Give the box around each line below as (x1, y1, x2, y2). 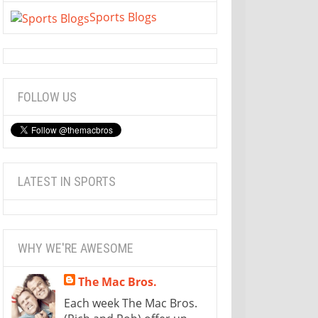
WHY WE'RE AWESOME (17, 240, 133, 256)
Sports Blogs (89, 9, 157, 25)
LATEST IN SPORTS (17, 173, 116, 189)
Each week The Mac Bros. (63, 295, 197, 311)
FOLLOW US (17, 89, 77, 104)
